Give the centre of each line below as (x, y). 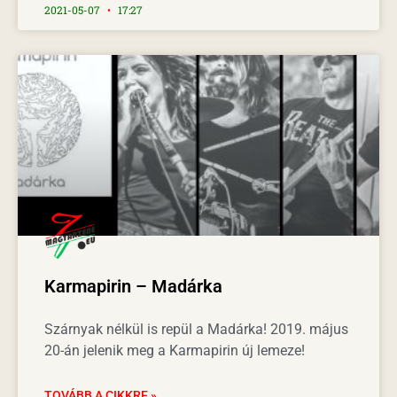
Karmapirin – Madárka (133, 286)
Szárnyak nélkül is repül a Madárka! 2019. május (196, 329)
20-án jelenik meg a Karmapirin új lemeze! (175, 350)
